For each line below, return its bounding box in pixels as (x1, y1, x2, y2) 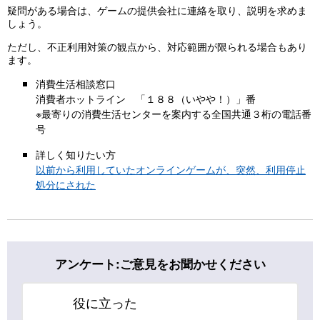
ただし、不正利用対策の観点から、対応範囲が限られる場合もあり (7, 38, 307, 54)
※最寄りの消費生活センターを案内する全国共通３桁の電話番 (36, 106, 311, 121)
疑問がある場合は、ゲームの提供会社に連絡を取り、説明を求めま (7, 2, 307, 18)
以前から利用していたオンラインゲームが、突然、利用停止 (36, 161, 306, 176)
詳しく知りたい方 (36, 146, 116, 161)
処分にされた (36, 176, 96, 191)
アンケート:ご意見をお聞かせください (54, 254, 266, 272)
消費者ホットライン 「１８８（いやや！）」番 (36, 91, 256, 106)
